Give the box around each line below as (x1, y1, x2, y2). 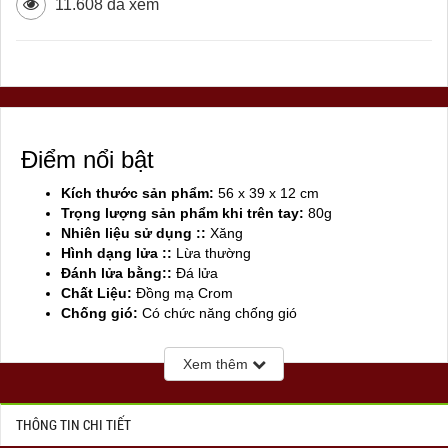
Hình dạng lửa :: (61, 245, 172, 262)
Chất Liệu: (61, 285, 132, 302)
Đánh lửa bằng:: (61, 265, 172, 282)
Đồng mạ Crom (132, 285, 233, 302)
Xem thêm (182, 356, 252, 373)
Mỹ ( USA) (147, 325, 216, 342)
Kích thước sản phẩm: (61, 185, 214, 202)
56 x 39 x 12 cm (214, 185, 319, 202)
